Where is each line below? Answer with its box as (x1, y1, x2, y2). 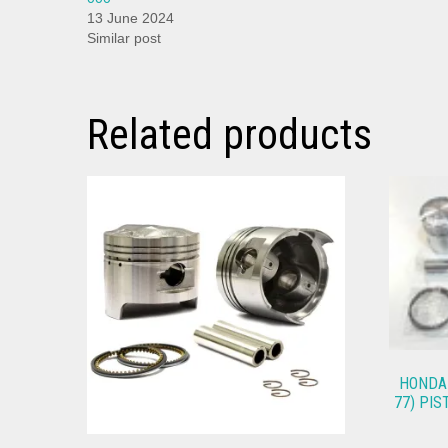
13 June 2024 (87, 10, 174, 27)
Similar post (87, 30, 161, 47)
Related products (87, 110, 372, 160)
